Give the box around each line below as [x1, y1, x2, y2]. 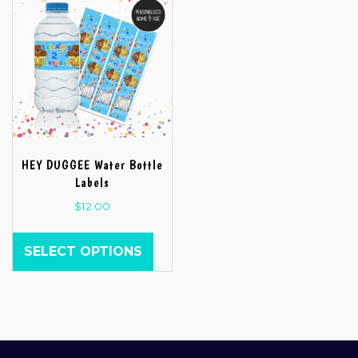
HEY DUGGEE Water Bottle [21, 157, 163, 173]
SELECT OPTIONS [24, 243, 142, 259]
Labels [74, 175, 109, 191]
